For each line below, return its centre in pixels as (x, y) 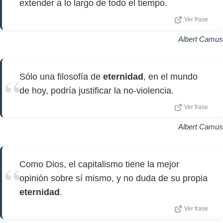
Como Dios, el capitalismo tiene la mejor (99, 164)
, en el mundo (170, 77)
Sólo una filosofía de (61, 77)
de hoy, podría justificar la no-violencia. (97, 91)
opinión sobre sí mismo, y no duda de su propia (113, 178)
